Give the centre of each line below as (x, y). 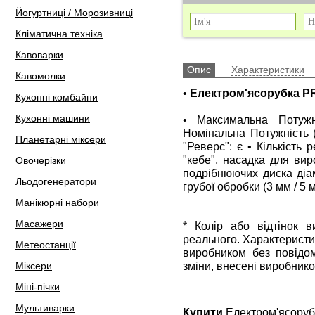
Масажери (39, 224)
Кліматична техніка (59, 34)
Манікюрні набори (57, 202)
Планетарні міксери (61, 139)
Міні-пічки (38, 287)
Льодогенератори (56, 181)
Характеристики (268, 70)
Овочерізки (41, 160)
